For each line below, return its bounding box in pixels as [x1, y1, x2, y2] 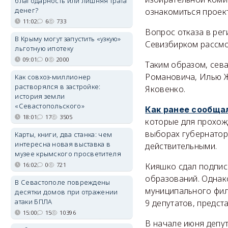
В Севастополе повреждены [15, 178, 110, 187]
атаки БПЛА [15, 197, 52, 206]
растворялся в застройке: [15, 82, 101, 91]
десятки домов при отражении [15, 187, 118, 196]
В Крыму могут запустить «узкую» [15, 34, 121, 43]
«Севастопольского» [15, 101, 84, 110]
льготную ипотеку [15, 44, 74, 53]
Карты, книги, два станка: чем [15, 130, 112, 139]
